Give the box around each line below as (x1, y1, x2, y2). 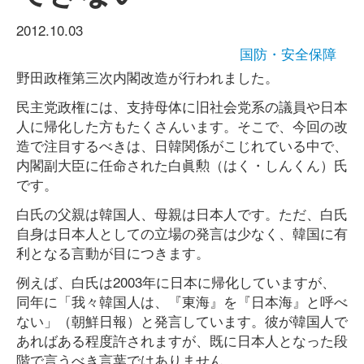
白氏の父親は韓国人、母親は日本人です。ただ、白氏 (16, 203, 348, 223)
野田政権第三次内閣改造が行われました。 (16, 67, 279, 87)
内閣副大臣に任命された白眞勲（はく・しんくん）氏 (16, 154, 348, 175)
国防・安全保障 (240, 43, 336, 63)
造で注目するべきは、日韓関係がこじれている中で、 (16, 135, 348, 155)
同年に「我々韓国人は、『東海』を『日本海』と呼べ (16, 291, 348, 311)
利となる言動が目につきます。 (16, 242, 210, 262)
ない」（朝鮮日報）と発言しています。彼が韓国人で (16, 310, 348, 331)
